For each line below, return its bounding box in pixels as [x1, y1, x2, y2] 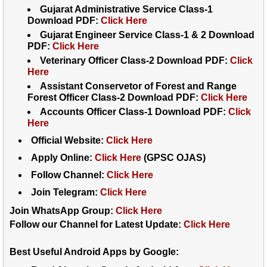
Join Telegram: [31, 187, 100, 197]
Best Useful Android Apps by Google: [10, 246, 179, 257]
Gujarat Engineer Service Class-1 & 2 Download [40, 29, 254, 40]
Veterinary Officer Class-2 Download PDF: [40, 55, 230, 66]
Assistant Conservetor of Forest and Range [40, 80, 237, 91]
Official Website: [31, 135, 106, 145]
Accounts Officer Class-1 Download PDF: [40, 106, 228, 117]
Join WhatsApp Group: [10, 205, 116, 216]
